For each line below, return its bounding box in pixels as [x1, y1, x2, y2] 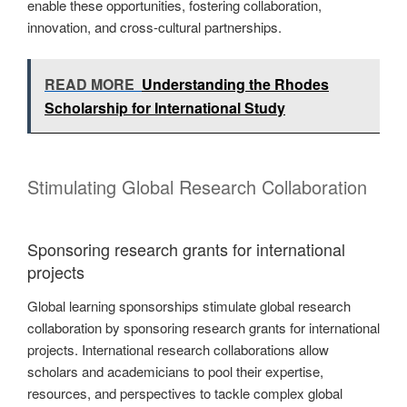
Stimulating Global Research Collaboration [27, 173, 367, 200]
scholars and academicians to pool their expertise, [27, 362, 323, 382]
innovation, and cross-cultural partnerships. [27, 17, 282, 37]
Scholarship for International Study [45, 96, 285, 118]
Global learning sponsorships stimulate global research [27, 296, 351, 316]
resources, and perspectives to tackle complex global [27, 383, 342, 403]
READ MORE [45, 73, 134, 94]
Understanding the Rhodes [142, 73, 329, 94]
